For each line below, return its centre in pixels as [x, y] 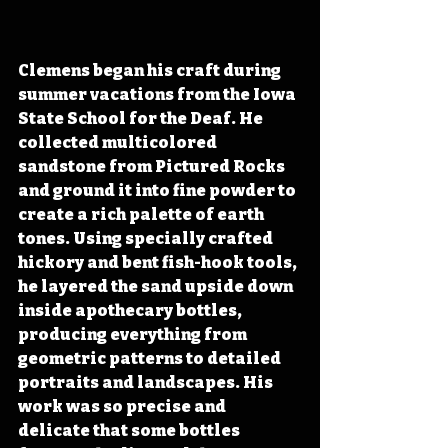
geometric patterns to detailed [151, 358]
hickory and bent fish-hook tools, [159, 262]
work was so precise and [123, 406]
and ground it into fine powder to [158, 190]
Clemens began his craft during [151, 70]
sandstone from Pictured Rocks [153, 166]
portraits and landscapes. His [147, 382]
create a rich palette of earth [142, 214]
